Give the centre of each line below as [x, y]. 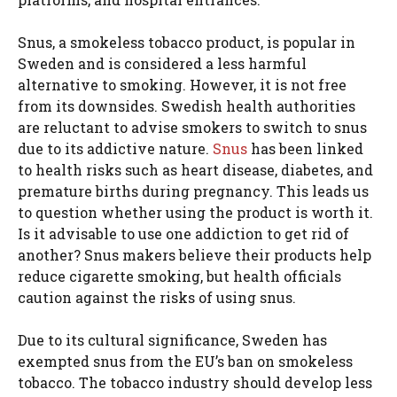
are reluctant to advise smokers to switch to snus [192, 127]
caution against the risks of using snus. [157, 297]
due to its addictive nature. [115, 148]
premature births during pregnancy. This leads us [193, 191]
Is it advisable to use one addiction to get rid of [183, 233]
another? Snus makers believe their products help [195, 254]
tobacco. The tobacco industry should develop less [195, 382]
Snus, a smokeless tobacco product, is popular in [187, 42]
